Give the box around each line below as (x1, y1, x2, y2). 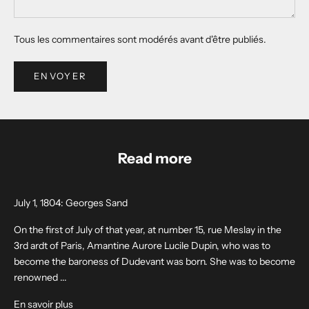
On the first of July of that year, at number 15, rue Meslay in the (14, 223, 281, 236)
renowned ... (14, 270, 67, 283)
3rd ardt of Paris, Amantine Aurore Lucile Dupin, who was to (14, 239, 270, 252)
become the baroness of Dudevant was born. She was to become (14, 255, 295, 268)
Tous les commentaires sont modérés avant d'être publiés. (14, 33, 266, 46)
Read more (117, 149, 192, 167)
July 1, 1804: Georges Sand (14, 196, 128, 209)
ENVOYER (34, 70, 88, 82)
